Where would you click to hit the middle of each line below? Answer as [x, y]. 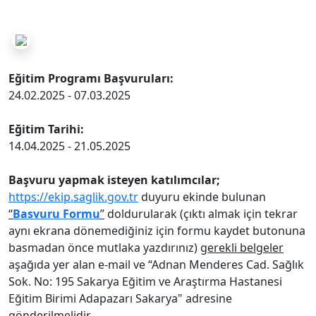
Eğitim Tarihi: [46, 129]
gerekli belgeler [242, 248]
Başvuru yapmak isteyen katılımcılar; [114, 180]
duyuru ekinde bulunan [202, 197]
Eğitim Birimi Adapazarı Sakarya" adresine [120, 298]
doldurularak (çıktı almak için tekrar [201, 214]
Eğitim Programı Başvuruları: [91, 78]
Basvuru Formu [56, 214]
